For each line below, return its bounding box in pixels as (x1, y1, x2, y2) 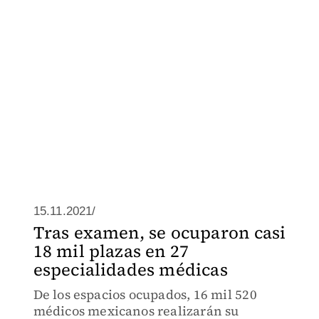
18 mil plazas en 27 (33, 239, 189, 263)
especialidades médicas (33, 258, 228, 281)
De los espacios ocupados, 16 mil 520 (33, 286, 257, 303)
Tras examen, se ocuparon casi (33, 221, 286, 244)
